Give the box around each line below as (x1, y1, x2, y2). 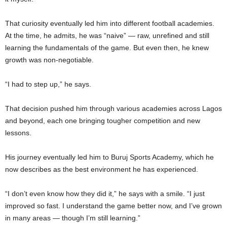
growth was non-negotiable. (5, 56, 94, 64)
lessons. (5, 129, 31, 137)
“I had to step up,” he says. (5, 80, 91, 89)
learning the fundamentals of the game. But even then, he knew (5, 44, 209, 52)
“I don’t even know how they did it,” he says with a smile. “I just (5, 190, 205, 198)
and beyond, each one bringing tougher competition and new (5, 117, 200, 125)
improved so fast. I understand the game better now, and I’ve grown (5, 202, 222, 210)
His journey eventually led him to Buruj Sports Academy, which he (5, 153, 214, 162)
